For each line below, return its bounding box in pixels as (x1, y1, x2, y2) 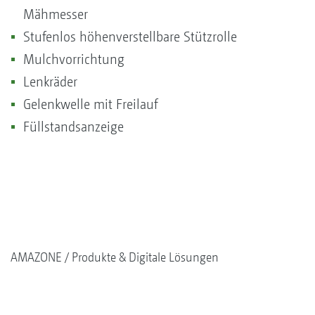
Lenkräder (23, 73, 77, 90)
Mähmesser (23, 6, 88, 22)
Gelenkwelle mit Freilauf (23, 96, 157, 112)
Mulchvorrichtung (23, 51, 124, 67)
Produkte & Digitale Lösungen (72, 249, 219, 264)
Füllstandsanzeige (23, 118, 124, 135)
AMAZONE (11, 249, 62, 264)
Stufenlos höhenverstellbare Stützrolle (23, 28, 237, 45)
